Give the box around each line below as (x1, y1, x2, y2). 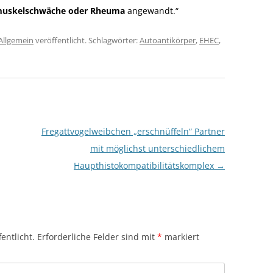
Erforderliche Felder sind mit (37, 231, 157, 243)
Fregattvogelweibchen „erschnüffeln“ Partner (41, 126, 225, 137)
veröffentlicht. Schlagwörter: (34, 35, 140, 46)
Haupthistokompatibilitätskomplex (73, 160, 216, 171)
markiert (162, 231, 199, 243)
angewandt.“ (125, 5, 179, 16)
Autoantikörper (140, 35, 196, 46)
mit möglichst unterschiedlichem (90, 143, 225, 154)
